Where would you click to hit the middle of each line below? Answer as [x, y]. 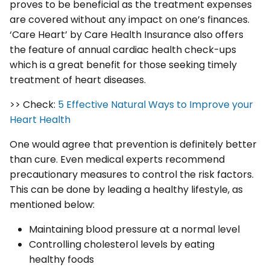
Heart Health [40, 120]
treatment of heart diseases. [78, 80]
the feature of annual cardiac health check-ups [123, 50]
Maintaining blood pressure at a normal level [134, 230]
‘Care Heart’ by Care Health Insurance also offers [127, 35]
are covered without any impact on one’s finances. [130, 20]
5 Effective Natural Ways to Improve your [155, 105]
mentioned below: [52, 205]
